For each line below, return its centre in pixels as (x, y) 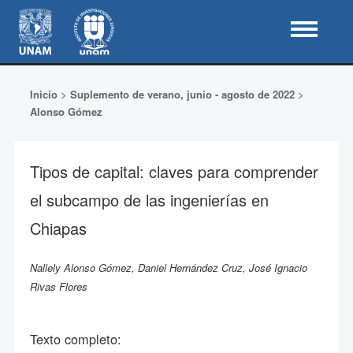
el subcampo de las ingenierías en (149, 200)
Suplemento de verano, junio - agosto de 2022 (182, 94)
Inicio (43, 94)
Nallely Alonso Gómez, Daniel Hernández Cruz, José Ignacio (168, 268)
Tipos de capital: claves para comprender (174, 171)
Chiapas (58, 228)
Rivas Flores (58, 286)
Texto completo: (75, 339)
